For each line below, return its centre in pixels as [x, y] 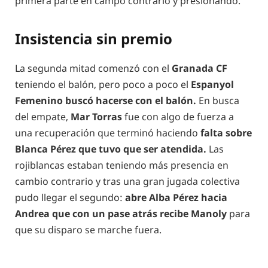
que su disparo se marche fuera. [88, 230]
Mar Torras [96, 117]
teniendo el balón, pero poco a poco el [103, 85]
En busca [218, 101]
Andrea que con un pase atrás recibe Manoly [121, 214]
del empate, [43, 117]
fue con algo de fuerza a [178, 117]
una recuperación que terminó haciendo [108, 133]
